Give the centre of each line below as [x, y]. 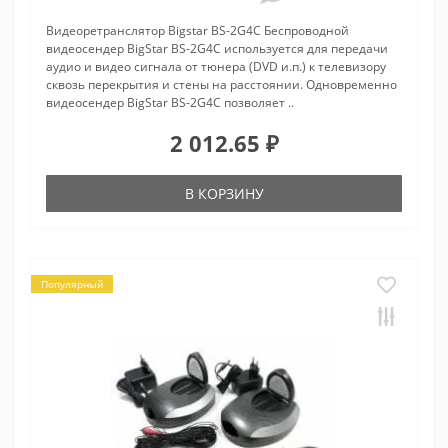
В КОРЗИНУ [224, 194]
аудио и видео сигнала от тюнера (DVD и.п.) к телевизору [216, 67]
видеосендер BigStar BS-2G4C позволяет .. [170, 103]
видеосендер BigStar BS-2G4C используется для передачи [217, 49]
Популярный [72, 284]
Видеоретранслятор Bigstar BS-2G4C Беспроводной [197, 31]
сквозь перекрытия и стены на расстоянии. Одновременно [221, 85]
